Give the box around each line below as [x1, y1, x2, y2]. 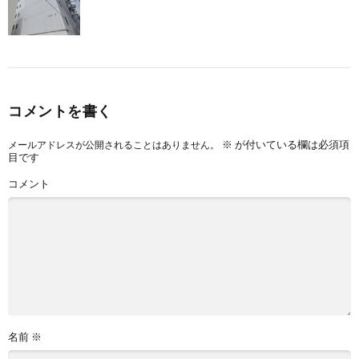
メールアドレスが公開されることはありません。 [8, 139, 220, 151]
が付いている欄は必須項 [232, 138, 349, 151]
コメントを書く [8, 102, 112, 120]
